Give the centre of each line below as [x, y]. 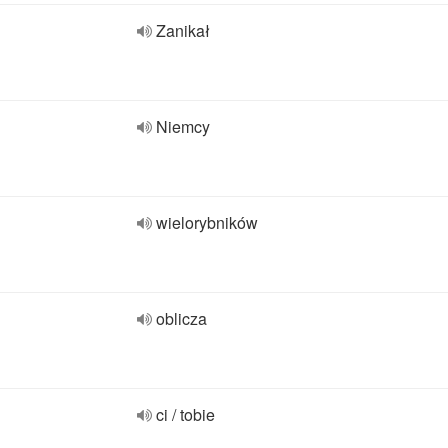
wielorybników [207, 222]
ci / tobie [185, 414]
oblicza [181, 318]
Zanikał [183, 30]
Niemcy [183, 126]
